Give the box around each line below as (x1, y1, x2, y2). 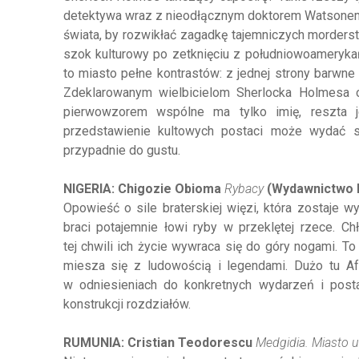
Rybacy (224, 181, 264, 196)
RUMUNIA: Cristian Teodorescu (63, 335, 256, 350)
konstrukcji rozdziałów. (63, 296, 191, 312)
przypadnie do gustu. (63, 143, 180, 158)
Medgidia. (255, 335, 312, 350)
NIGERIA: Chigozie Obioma (63, 181, 224, 196)
